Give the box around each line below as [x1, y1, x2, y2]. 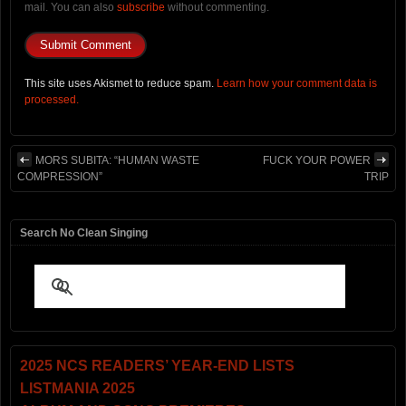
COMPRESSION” [17, 169, 102, 183]
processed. [24, 92, 79, 106]
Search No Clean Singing [20, 226, 148, 239]
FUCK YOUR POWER [263, 153, 371, 167]
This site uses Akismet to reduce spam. [24, 76, 217, 90]
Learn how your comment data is [217, 76, 377, 90]
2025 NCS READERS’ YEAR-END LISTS [20, 357, 295, 373]
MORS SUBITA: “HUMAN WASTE [35, 153, 199, 167]
